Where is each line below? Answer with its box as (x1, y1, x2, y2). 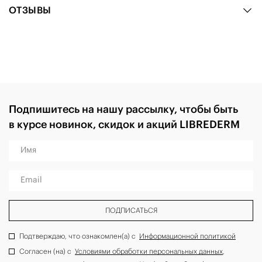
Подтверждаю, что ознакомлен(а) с (19, 232, 139, 241)
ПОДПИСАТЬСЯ (105, 206, 157, 215)
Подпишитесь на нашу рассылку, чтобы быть (9, 102, 238, 116)
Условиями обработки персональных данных (75, 247, 223, 256)
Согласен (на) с (19, 247, 75, 256)
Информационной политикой (139, 232, 236, 241)
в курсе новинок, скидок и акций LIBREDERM (9, 118, 240, 132)
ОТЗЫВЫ (9, 4, 51, 16)
